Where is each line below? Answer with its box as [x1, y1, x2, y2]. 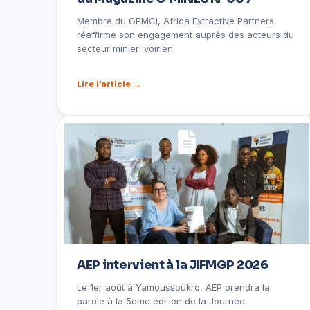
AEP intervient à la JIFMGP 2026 [77, 258, 268, 273]
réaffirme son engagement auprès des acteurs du [77, 29, 294, 40]
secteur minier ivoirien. [77, 43, 175, 54]
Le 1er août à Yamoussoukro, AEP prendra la [77, 282, 270, 293]
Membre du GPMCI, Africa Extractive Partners [77, 15, 274, 26]
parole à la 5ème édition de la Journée [77, 295, 245, 307]
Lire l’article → [77, 79, 141, 89]
